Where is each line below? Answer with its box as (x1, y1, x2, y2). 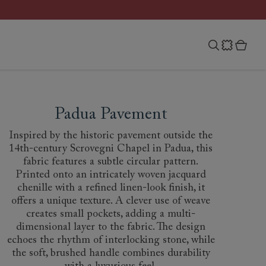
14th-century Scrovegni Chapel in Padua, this (9, 144, 213, 154)
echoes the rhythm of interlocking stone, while (7, 235, 215, 246)
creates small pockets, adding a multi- (26, 209, 195, 220)
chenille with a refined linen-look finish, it (17, 183, 205, 194)
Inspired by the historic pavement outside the (9, 131, 213, 141)
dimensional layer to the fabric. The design (16, 222, 205, 233)
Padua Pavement (54, 106, 167, 123)
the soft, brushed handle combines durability (11, 248, 210, 259)
